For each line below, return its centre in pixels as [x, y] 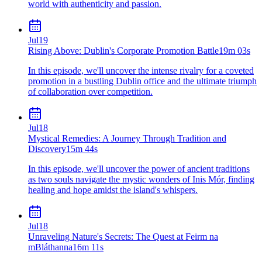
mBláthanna [50, 247]
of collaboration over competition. [90, 91]
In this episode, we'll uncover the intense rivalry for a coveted [141, 70]
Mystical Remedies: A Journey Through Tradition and [127, 138]
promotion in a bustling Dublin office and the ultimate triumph [142, 81]
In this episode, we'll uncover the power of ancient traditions [139, 168]
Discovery [47, 149]
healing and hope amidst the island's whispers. [113, 189]
